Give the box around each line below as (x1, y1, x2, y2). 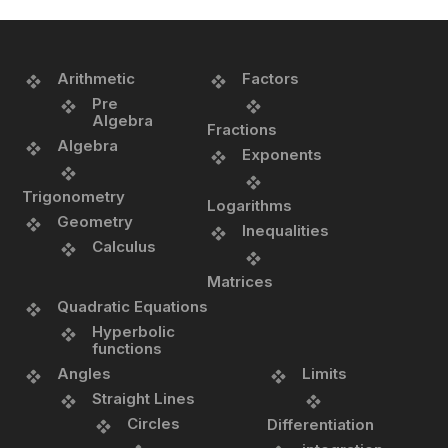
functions (92, 339, 163, 359)
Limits (302, 364, 348, 384)
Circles (127, 414, 181, 434)
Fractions (207, 120, 278, 140)
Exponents (242, 145, 323, 165)
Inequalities (242, 221, 330, 241)
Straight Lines (92, 389, 196, 409)
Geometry (57, 212, 134, 232)
